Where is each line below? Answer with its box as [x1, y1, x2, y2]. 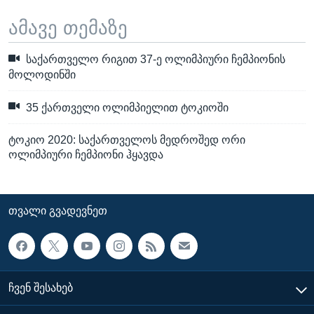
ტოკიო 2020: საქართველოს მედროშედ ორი [8, 134, 245, 146]
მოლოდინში [8, 68, 76, 81]
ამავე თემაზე [8, 17, 128, 39]
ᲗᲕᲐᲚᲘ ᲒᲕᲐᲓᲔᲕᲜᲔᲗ [8, 205, 107, 217]
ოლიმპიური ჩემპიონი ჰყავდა [8, 149, 163, 161]
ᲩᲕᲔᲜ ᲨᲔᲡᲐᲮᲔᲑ [8, 282, 73, 294]
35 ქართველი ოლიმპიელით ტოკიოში [23, 102, 228, 114]
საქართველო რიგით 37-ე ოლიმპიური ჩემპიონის [23, 53, 285, 66]
